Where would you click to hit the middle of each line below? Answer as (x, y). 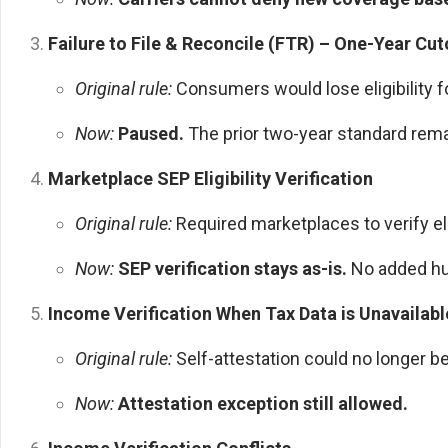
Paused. (150, 133)
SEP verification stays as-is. (232, 268)
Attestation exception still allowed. (262, 403)
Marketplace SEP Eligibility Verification (210, 178)
